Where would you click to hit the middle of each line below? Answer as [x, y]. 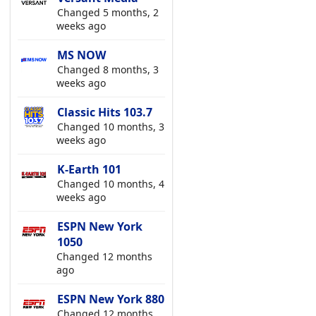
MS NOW [81, 55]
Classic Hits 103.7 [105, 113]
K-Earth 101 [89, 170]
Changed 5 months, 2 [108, 13]
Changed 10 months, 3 [111, 127]
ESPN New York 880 [111, 299]
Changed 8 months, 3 [108, 70]
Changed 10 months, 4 [111, 184]
